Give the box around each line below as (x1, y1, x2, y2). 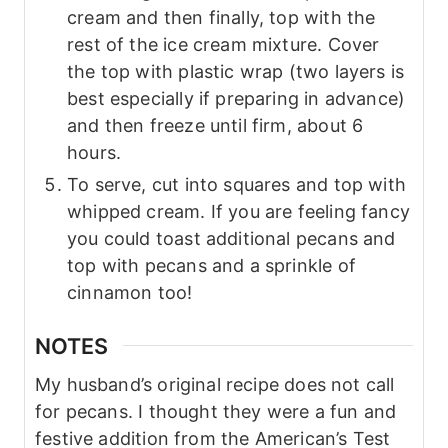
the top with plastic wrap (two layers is (67, 61, 405, 83)
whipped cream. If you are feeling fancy (67, 201, 411, 223)
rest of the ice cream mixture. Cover (67, 34, 380, 56)
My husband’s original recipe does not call (35, 373, 395, 395)
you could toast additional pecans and (67, 228, 396, 250)
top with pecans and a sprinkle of (67, 255, 356, 277)
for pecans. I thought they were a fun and (35, 400, 397, 422)
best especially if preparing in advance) (67, 88, 406, 110)
